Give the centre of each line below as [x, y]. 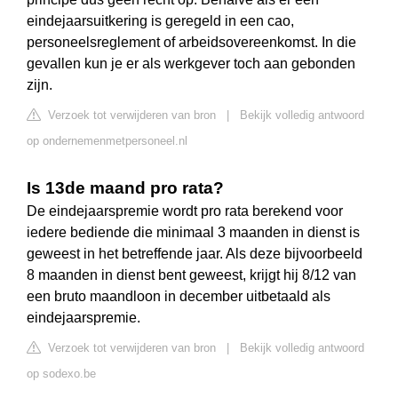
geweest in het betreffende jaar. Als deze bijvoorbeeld [195, 254]
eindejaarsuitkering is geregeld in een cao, [160, 21]
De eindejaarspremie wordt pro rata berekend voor [185, 211]
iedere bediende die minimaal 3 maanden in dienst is [193, 233]
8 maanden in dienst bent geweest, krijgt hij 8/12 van [191, 275]
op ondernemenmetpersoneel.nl [107, 141]
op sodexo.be [61, 374]
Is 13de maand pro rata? [125, 188]
